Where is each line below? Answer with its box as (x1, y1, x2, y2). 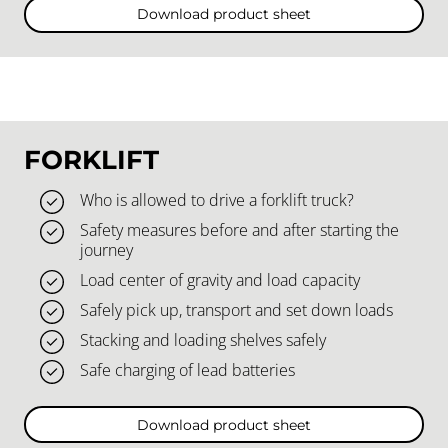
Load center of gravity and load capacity (80, 269, 360, 292)
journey (80, 239, 133, 262)
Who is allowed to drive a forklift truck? (80, 189, 354, 212)
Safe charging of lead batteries (80, 359, 295, 382)
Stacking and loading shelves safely (80, 329, 326, 352)
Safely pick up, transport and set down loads (80, 299, 393, 322)
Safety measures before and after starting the (80, 219, 399, 242)
